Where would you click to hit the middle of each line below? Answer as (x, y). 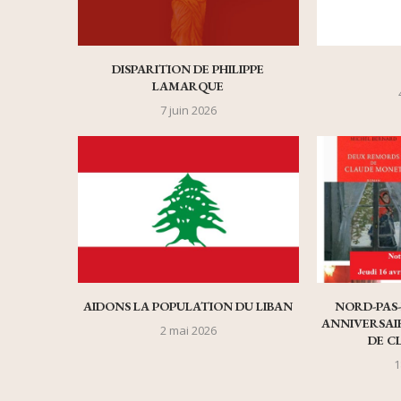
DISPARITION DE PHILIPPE (188, 68)
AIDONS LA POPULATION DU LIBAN (188, 307)
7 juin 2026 (188, 110)
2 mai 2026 (188, 331)
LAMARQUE (188, 85)
